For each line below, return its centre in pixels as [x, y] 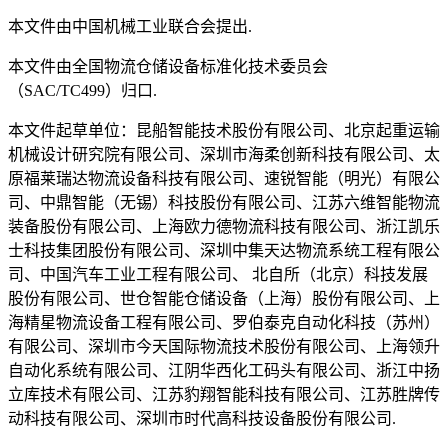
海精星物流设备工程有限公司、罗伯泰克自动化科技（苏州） [224, 323]
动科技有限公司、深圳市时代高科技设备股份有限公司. [202, 419]
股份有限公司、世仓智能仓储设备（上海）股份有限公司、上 [224, 299]
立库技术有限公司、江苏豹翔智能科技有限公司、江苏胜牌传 [224, 395]
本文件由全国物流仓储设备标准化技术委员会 [168, 67]
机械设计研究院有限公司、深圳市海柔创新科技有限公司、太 [224, 155]
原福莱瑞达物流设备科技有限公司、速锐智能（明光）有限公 [224, 179]
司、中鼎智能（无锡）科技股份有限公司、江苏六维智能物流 [224, 203]
